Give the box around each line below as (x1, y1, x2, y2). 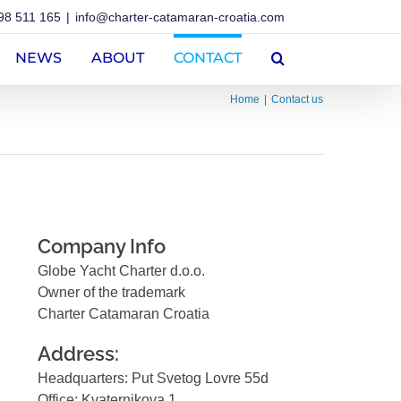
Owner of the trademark (38, 284, 186, 300)
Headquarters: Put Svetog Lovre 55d (38, 371, 269, 387)
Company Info (38, 234, 166, 258)
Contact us (271, 93, 323, 106)
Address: (38, 341, 120, 365)
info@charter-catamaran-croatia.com (75, 9, 285, 24)
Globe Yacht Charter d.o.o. (38, 262, 206, 278)
